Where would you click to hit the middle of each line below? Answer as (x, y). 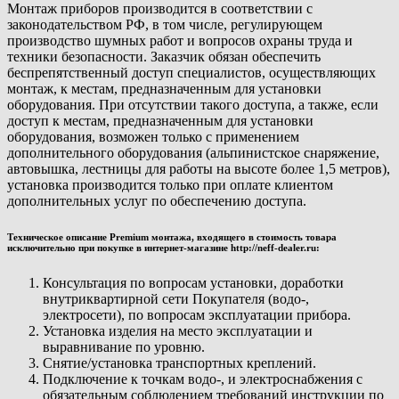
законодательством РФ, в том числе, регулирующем (165, 25)
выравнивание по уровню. (124, 347)
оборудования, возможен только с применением (153, 137)
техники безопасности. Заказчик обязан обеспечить (164, 57)
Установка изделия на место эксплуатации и (178, 331)
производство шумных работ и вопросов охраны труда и (180, 41)
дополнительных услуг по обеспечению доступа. (157, 201)
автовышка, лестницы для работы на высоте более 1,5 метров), (199, 169)
